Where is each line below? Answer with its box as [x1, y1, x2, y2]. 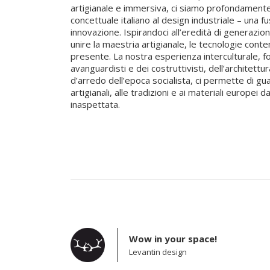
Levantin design [129, 246, 187, 257]
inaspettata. [71, 98, 120, 110]
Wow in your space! [129, 233, 217, 245]
